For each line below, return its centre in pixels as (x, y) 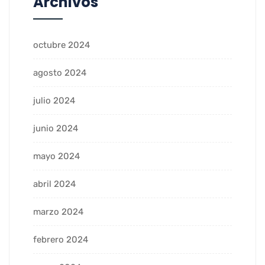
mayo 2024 (56, 156)
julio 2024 (54, 100)
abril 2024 (54, 184)
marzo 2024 (58, 211)
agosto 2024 (60, 72)
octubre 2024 (62, 45)
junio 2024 (56, 128)
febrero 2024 (61, 239)
